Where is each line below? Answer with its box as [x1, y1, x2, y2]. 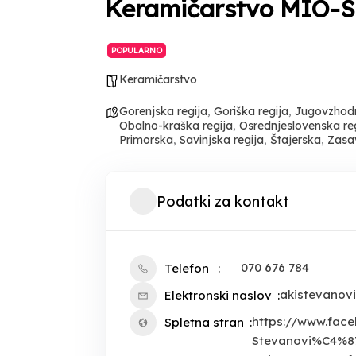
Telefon [164, 261, 209, 276]
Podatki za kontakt [157, 192, 289, 211]
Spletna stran [164, 315, 244, 330]
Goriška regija [214, 104, 288, 118]
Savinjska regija [180, 133, 264, 147]
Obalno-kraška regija [119, 118, 233, 133]
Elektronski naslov [164, 288, 272, 303]
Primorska [119, 133, 173, 147]
